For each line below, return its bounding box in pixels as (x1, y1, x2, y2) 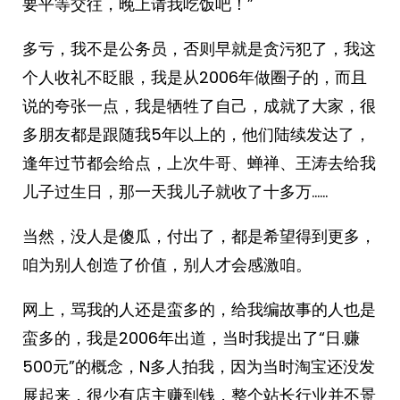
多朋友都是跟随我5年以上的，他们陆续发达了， (22, 123, 371, 146)
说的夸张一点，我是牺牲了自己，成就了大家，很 (22, 95, 376, 117)
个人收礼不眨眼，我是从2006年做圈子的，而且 (22, 66, 367, 88)
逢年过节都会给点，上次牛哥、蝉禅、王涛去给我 (22, 152, 376, 174)
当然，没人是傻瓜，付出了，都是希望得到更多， (22, 225, 376, 247)
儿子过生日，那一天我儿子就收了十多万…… (22, 180, 328, 203)
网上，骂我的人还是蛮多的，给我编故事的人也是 (22, 298, 376, 321)
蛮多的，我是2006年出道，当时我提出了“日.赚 (22, 327, 360, 349)
